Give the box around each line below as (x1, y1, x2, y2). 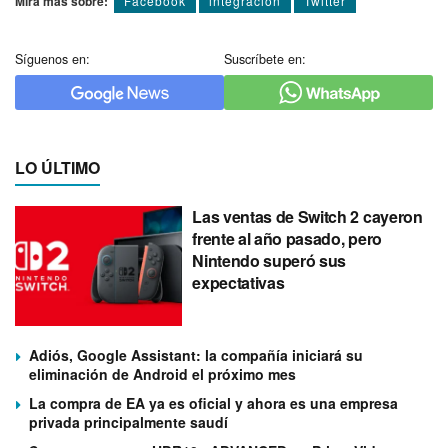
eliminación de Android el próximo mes (29, 363, 296, 384)
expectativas (192, 271, 285, 295)
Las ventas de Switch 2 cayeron (192, 205, 423, 229)
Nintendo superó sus (192, 249, 347, 273)
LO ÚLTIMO (15, 156, 100, 180)
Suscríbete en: (224, 50, 306, 69)
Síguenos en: (15, 50, 90, 69)
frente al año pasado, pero (192, 227, 382, 251)
